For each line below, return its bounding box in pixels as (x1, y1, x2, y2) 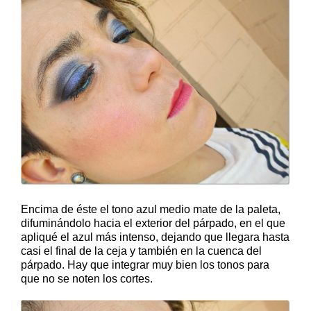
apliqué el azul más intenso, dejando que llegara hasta (21, 230, 289, 243)
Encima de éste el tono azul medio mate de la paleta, (21, 203, 280, 215)
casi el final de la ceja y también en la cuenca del (21, 244, 262, 257)
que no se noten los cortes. (21, 272, 153, 285)
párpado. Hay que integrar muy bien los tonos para (21, 258, 269, 271)
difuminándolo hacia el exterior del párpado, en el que (21, 217, 285, 229)
